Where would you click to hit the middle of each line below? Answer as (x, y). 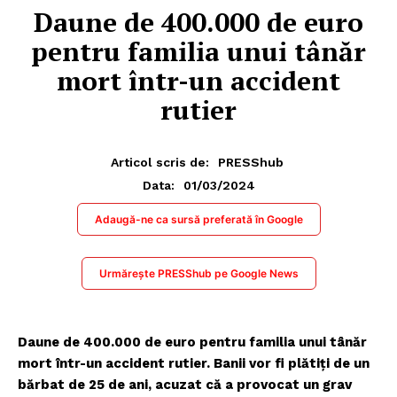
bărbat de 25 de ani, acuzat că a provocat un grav (185, 384)
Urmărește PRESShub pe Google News (198, 273)
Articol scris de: (160, 162)
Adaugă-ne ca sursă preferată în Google (198, 219)
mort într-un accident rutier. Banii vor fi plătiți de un (194, 363)
